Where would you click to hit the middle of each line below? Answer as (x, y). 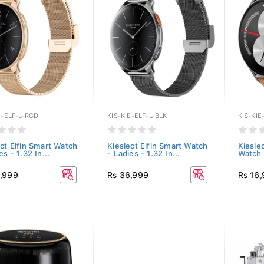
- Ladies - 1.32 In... (144, 154)
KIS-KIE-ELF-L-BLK (137, 116)
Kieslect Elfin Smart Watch (158, 146)
